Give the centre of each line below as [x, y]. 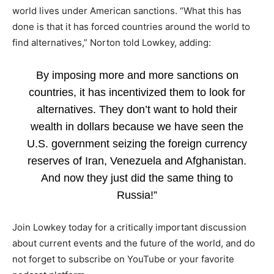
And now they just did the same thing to [137, 178]
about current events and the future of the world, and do [134, 243]
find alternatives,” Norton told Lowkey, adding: [112, 42]
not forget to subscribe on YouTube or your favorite [123, 259]
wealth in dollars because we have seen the [137, 126]
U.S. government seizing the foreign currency [137, 143]
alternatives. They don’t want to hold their [137, 109]
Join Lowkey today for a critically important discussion [129, 227]
